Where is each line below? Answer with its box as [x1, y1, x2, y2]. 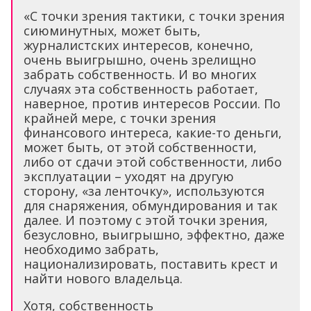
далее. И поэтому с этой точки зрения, [24, 212, 268, 229]
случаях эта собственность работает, [24, 81, 258, 98]
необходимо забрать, [24, 241, 159, 258]
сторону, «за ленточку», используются [24, 183, 264, 200]
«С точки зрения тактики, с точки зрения [24, 8, 285, 25]
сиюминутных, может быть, [24, 22, 201, 40]
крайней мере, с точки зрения [24, 110, 216, 127]
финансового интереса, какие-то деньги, [24, 124, 282, 142]
